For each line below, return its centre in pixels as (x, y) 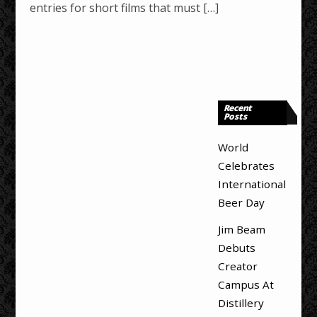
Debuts (236, 248)
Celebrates (246, 166)
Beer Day (241, 203)
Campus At (246, 285)
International (252, 184)
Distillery (241, 303)
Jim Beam (241, 230)
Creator (237, 266)
